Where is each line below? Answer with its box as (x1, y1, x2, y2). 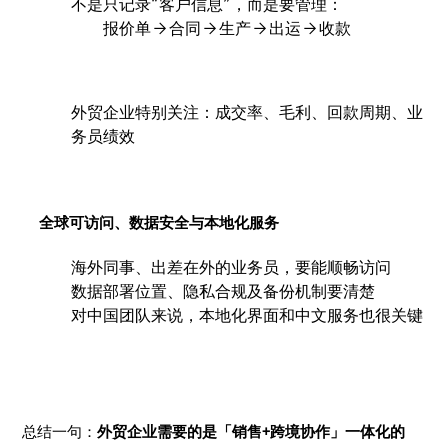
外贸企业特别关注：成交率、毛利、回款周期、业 (71, 103, 424, 122)
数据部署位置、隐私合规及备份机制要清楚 (71, 282, 376, 301)
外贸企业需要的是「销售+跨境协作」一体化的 (97, 423, 406, 440)
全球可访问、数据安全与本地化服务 (39, 214, 280, 231)
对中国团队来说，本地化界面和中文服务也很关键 (71, 306, 424, 325)
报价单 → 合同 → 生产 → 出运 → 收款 (103, 19, 352, 38)
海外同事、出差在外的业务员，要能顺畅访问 (71, 258, 392, 277)
